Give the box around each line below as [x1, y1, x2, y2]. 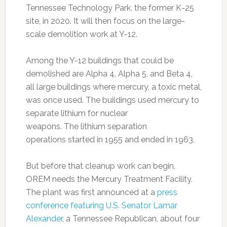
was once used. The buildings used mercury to [25, 95, 199, 105]
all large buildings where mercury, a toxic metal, [25, 82, 202, 92]
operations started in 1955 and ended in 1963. [25, 135, 195, 145]
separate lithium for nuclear [25, 108, 128, 119]
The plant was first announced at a [25, 187, 157, 198]
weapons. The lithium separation [25, 122, 147, 132]
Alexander [25, 214, 62, 224]
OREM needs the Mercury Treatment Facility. [25, 174, 193, 184]
